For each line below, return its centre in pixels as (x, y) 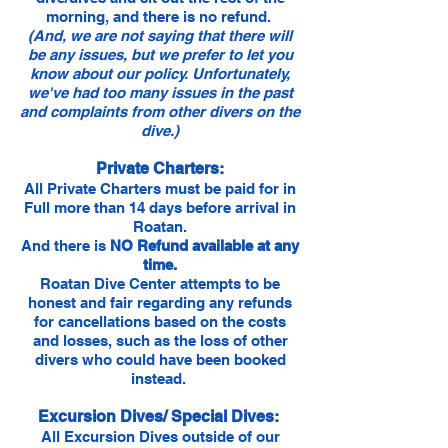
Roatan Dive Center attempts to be (160, 283)
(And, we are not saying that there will (160, 35)
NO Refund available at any (204, 245)
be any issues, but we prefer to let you (160, 54)
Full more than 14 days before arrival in (160, 207)
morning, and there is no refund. (160, 16)
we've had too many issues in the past (160, 92)
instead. (160, 378)
